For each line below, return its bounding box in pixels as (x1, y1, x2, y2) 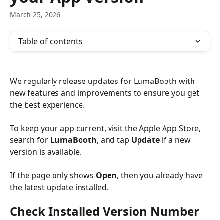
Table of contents (18, 36, 82, 47)
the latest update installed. (10, 182, 109, 192)
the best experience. (10, 99, 87, 110)
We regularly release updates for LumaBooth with (10, 76, 197, 86)
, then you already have (117, 170, 205, 181)
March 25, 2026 (10, 10, 60, 19)
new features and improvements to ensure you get (10, 87, 201, 98)
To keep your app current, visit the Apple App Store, (10, 123, 203, 134)
